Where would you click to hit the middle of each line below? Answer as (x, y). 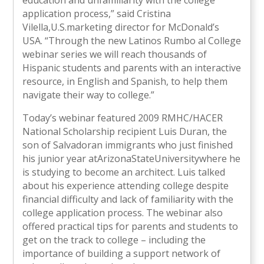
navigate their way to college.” (90, 95)
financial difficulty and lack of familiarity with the (128, 199)
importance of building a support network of (122, 254)
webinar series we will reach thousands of (115, 55)
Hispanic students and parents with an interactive (132, 68)
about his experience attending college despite (126, 186)
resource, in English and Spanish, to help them (125, 82)
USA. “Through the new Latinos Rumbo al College (132, 41)
